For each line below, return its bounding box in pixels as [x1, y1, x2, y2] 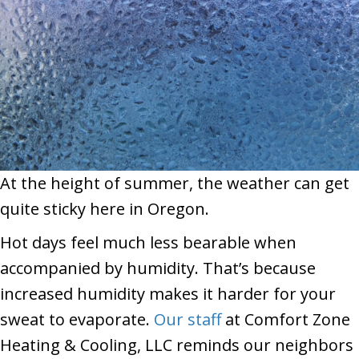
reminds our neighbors [176, 334, 353, 357]
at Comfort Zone [221, 309, 350, 331]
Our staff [154, 309, 221, 331]
